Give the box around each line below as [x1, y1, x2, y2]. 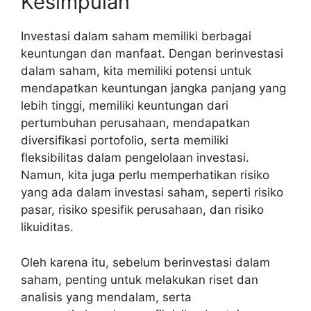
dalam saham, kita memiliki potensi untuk [21, 64, 251, 78]
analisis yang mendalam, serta [21, 289, 192, 304]
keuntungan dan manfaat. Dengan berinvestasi [21, 47, 283, 60]
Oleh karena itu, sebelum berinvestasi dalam [21, 255, 270, 269]
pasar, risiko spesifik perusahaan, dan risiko [21, 203, 264, 217]
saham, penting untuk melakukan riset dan [21, 272, 258, 287]
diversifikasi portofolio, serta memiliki [21, 133, 228, 147]
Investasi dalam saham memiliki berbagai [21, 29, 251, 43]
